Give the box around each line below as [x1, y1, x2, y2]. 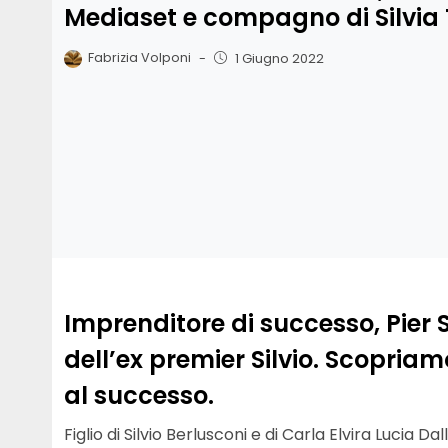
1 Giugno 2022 [234, 49, 324, 67]
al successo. [64, 378, 214, 412]
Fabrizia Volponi [88, 49, 192, 67]
